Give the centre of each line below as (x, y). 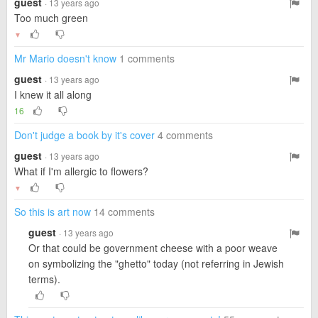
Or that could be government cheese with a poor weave (153, 248)
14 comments (124, 212)
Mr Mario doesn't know (65, 58)
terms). (44, 279)
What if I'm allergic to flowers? (81, 171)
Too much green (51, 18)
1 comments (147, 58)
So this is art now (53, 212)
